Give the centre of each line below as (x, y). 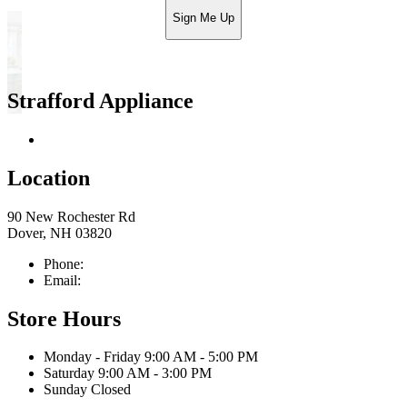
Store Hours (64, 318)
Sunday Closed (87, 390)
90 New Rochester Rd (71, 216)
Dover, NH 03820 (60, 233)
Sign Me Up (203, 18)
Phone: (65, 263)
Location (49, 178)
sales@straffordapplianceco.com (177, 280)
